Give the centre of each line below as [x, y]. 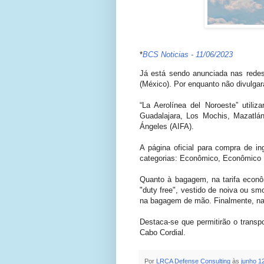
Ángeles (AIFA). [167, 126]
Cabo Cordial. [164, 232]
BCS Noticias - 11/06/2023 [188, 55]
